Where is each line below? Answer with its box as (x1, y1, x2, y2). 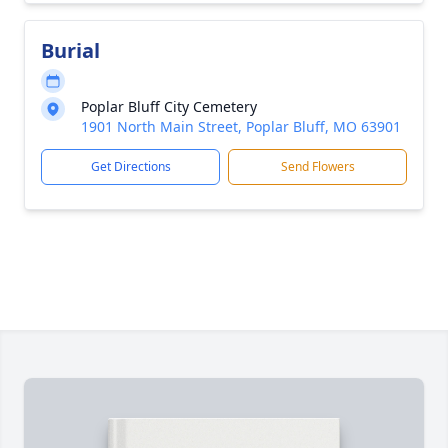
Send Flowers (280, 158, 355, 175)
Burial (41, 37, 100, 64)
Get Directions (90, 158, 171, 175)
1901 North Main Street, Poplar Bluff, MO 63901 (81, 117, 401, 136)
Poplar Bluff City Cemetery (81, 97, 257, 116)
